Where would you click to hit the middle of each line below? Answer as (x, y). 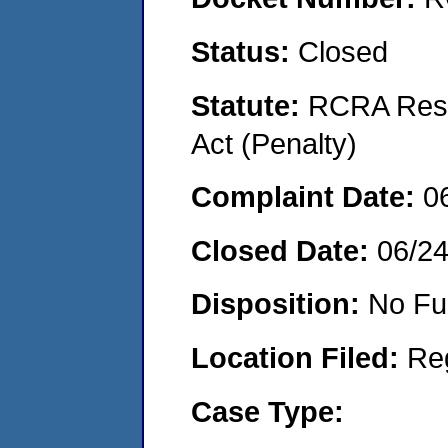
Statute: (249, 105)
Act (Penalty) (274, 143)
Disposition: (279, 304)
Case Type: (267, 411)
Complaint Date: (307, 197)
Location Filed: (299, 357)
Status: (244, 51)
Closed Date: (284, 250)
